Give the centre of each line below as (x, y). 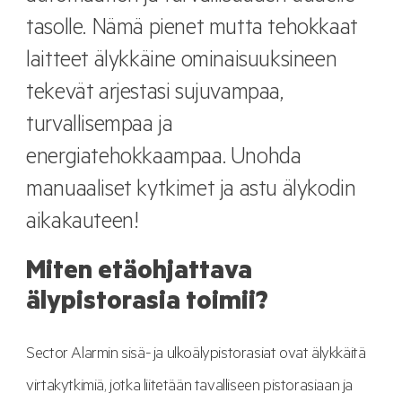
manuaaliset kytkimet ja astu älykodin (191, 192)
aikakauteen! (83, 225)
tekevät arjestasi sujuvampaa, (155, 96)
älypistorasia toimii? (148, 305)
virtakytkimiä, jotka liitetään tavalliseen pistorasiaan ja (189, 388)
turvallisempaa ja (100, 128)
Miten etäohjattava (140, 274)
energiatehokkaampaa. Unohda (164, 160)
